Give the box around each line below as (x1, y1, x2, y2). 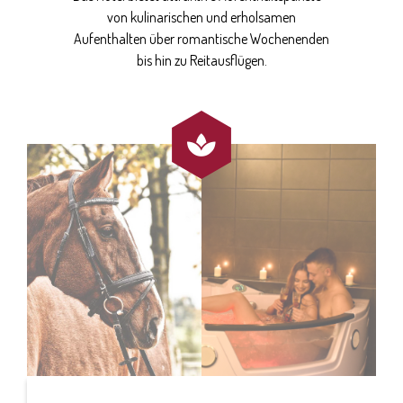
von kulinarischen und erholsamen (107, 8, 296, 26)
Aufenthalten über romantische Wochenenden (74, 30, 329, 48)
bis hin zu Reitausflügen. (136, 51, 267, 69)
